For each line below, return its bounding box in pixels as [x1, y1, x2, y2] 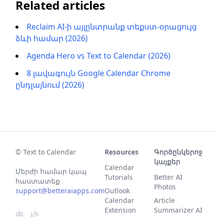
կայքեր [154, 157, 180, 166]
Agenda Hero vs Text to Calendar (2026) [27, 50, 170, 61]
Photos [154, 182, 176, 191]
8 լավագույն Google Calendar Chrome [27, 67, 170, 78]
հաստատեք [15, 176, 60, 186]
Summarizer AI [154, 205, 202, 215]
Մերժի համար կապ [15, 167, 87, 176]
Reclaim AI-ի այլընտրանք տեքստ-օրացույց [27, 21, 197, 32]
